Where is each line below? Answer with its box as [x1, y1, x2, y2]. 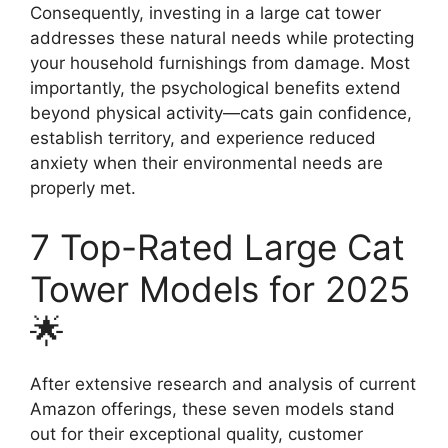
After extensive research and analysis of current [30, 374, 416, 394]
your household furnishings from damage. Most [30, 52, 410, 73]
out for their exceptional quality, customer [30, 424, 363, 444]
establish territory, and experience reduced [30, 127, 376, 148]
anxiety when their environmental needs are [30, 152, 383, 173]
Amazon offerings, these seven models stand [30, 399, 395, 419]
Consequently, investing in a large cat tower [30, 2, 381, 23]
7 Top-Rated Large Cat [30, 226, 405, 268]
